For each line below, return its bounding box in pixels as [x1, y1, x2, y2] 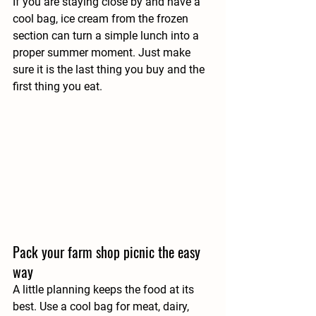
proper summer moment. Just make [13, 45, 193, 59]
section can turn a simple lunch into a [13, 28, 202, 42]
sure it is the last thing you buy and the [13, 62, 207, 76]
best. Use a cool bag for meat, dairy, [13, 299, 192, 313]
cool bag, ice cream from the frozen [13, 11, 191, 25]
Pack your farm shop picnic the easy [13, 241, 204, 262]
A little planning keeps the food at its [13, 282, 197, 296]
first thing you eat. [13, 79, 102, 93]
